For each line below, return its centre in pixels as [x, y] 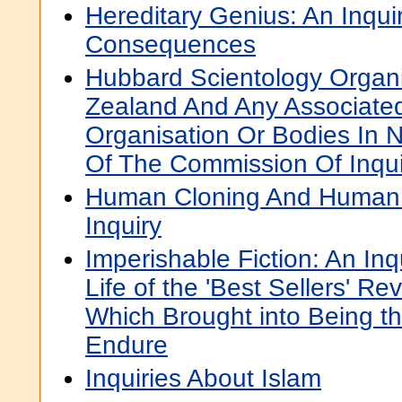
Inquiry [123, 226]
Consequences [170, 44]
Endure [127, 345]
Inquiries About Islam [203, 378]
